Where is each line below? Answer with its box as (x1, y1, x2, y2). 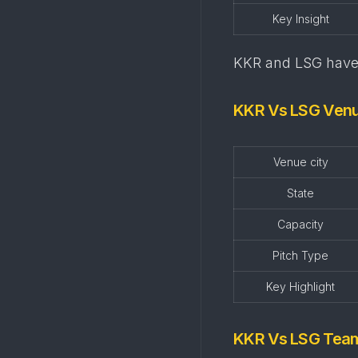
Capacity (277, 217, 324, 231)
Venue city (272, 155, 328, 169)
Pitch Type (272, 249, 328, 262)
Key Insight (272, 12, 329, 26)
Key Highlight (266, 280, 335, 293)
